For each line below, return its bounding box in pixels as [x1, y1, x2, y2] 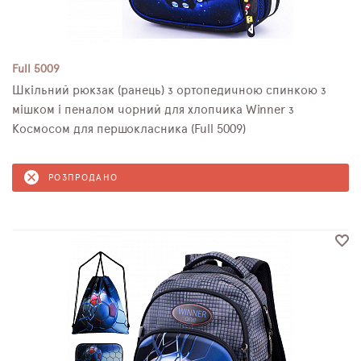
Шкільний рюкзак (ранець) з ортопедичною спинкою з [12, 84, 326, 97]
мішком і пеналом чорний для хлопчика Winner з [12, 103, 288, 116]
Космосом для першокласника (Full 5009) [12, 122, 246, 135]
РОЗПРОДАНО [48, 172, 118, 182]
